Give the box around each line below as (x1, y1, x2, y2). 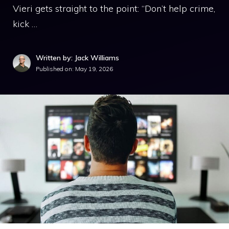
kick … (13, 18, 37, 30)
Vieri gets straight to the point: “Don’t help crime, (13, 3, 215, 14)
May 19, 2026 (75, 65, 113, 73)
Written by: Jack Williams (36, 53, 119, 62)
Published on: (36, 65, 75, 73)
